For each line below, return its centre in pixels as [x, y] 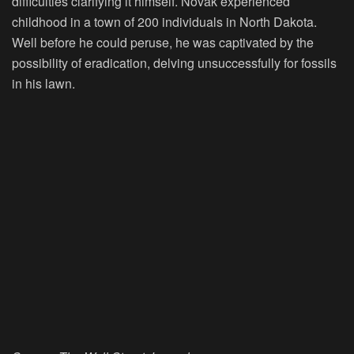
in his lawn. [43, 83]
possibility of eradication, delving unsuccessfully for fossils [174, 62]
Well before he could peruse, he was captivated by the [163, 42]
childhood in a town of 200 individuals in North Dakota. [164, 21]
